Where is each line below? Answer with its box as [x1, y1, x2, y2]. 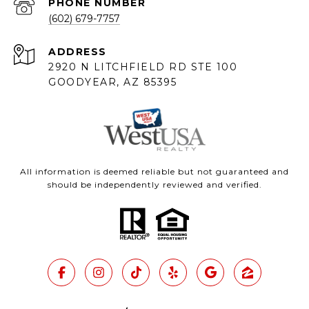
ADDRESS [48, 46, 107, 59]
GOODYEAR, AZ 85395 [48, 76, 177, 89]
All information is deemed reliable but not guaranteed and [20, 166, 289, 177]
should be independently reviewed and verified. [47, 179, 262, 190]
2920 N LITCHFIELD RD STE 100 [48, 61, 237, 74]
